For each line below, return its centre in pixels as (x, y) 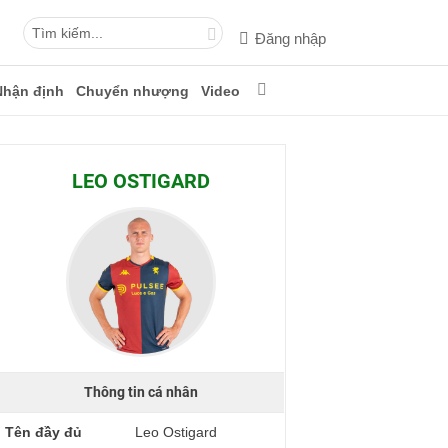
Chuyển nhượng (132, 91)
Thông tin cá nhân (140, 392)
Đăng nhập (290, 38)
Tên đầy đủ (44, 432)
